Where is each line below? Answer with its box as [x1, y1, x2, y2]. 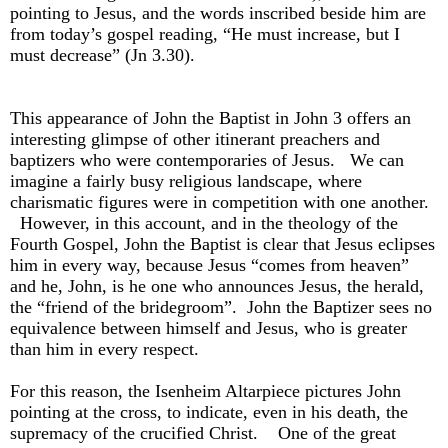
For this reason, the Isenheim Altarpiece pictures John [10, 381, 401, 402]
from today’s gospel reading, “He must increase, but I [10, 24, 400, 45]
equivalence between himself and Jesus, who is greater [10, 318, 407, 339]
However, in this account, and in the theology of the [10, 213, 398, 234]
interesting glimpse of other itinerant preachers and [10, 129, 380, 150]
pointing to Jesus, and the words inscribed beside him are [10, 3, 426, 24]
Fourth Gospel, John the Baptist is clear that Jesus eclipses [10, 234, 435, 255]
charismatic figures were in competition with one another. [10, 192, 429, 213]
